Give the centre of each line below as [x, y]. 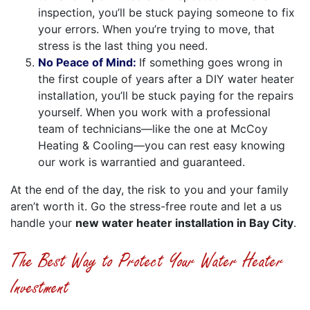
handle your [43, 222]
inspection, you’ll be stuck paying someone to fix [166, 12]
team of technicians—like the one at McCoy [153, 128]
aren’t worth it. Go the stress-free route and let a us [146, 206]
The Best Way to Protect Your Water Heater [147, 261]
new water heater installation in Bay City [184, 222]
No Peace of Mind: [89, 62]
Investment [40, 287]
